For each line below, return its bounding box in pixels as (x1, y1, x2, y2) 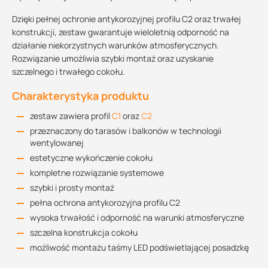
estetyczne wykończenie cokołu (30, 152, 153, 163)
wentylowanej (30, 137, 84, 148)
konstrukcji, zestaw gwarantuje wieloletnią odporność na (12, 26, 229, 38)
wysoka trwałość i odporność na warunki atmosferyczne (30, 212, 244, 223)
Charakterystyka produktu (12, 89, 149, 103)
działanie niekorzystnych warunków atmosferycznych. (12, 39, 219, 51)
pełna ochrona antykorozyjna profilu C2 (30, 197, 180, 208)
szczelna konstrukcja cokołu (30, 227, 138, 238)
